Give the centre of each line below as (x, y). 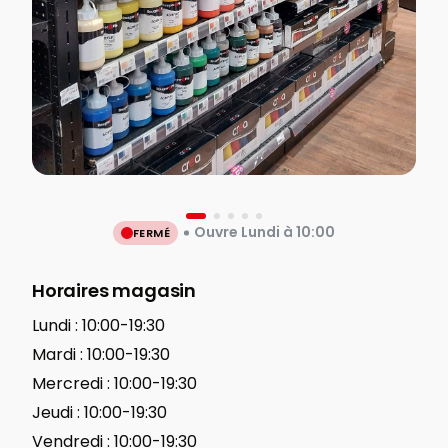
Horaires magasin (114, 290)
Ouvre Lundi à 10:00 (265, 232)
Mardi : (57, 354)
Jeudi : (56, 412)
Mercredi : (71, 383)
